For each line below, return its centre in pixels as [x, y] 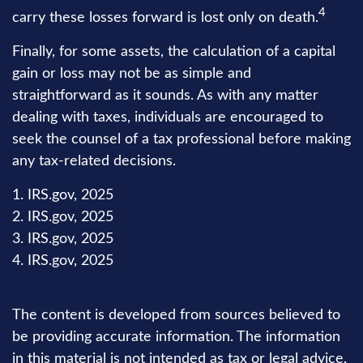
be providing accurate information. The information [176, 337]
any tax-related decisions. [94, 162]
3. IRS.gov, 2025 [63, 239]
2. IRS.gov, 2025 [63, 218]
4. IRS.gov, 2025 [63, 261]
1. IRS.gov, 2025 [63, 196]
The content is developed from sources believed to [176, 316]
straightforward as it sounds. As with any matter [165, 96]
